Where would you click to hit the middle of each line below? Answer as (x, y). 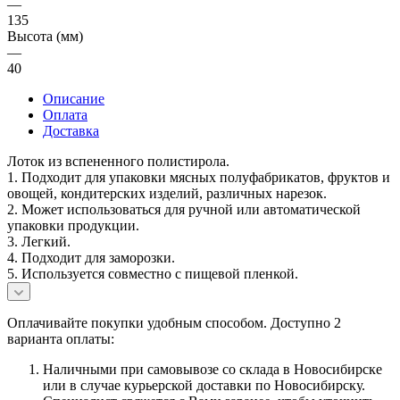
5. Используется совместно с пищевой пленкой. (153, 274)
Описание (74, 99)
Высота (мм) (45, 37)
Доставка (71, 131)
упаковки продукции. (73, 226)
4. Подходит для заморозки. (91, 258)
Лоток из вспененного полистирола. (118, 162)
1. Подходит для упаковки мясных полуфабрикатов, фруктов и (199, 178)
